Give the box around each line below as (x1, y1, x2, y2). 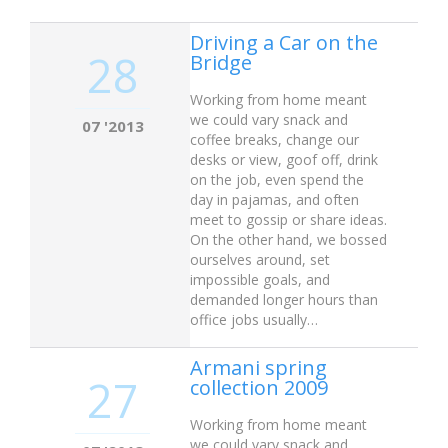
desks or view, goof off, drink (190, 149, 378, 169)
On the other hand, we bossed (190, 229, 387, 249)
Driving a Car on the (190, 29, 378, 56)
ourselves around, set (190, 249, 330, 269)
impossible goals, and (190, 269, 330, 289)
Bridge (190, 49, 252, 76)
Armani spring (190, 354, 327, 381)
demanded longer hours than (190, 289, 378, 309)
